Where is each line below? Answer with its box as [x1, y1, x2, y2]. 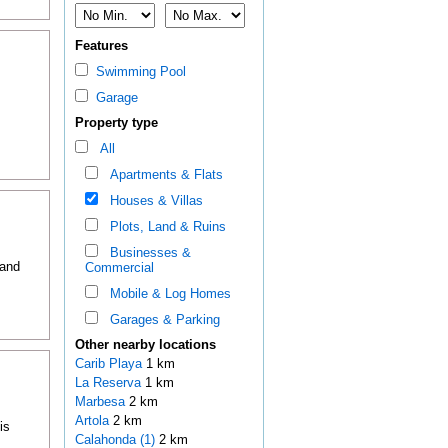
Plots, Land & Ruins [101, 219, 226, 235]
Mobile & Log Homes [101, 286, 231, 302]
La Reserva [74, 375, 145, 391]
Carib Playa [74, 356, 146, 372]
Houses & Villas [101, 193, 203, 209]
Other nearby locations [74, 337, 216, 353]
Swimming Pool [87, 64, 186, 80]
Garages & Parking [101, 312, 220, 328]
